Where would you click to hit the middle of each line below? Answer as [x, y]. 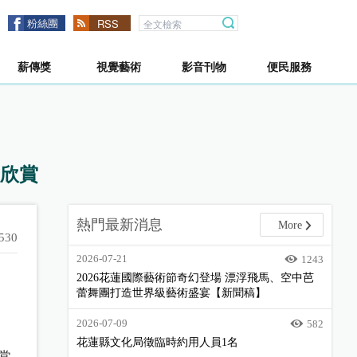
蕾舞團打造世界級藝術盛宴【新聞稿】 [171, 293]
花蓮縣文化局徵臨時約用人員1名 [157, 342]
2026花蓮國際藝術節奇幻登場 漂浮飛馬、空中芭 [195, 278]
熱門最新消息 [120, 225]
